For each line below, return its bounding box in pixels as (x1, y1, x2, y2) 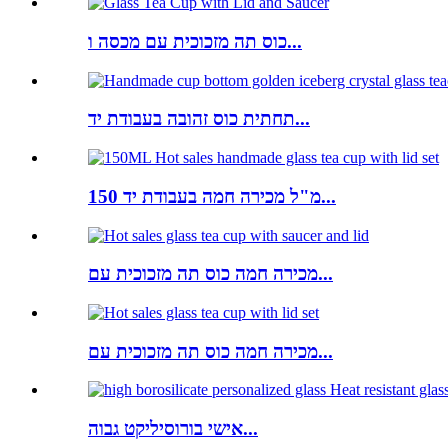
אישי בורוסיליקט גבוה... (243, 418, 258, 440)
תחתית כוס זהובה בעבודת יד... (295, 108, 310, 130)
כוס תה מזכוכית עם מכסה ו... (287, 30, 302, 52)
